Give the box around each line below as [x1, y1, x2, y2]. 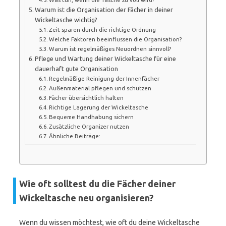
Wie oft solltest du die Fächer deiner [19, 179, 176, 189]
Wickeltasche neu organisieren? [19, 193, 153, 203]
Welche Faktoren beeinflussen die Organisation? [49, 35, 182, 42]
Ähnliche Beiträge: [49, 132, 100, 139]
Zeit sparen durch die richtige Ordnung [49, 26, 156, 33]
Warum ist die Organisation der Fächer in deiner [35, 6, 174, 13]
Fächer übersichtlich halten [49, 94, 124, 101]
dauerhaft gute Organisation [35, 65, 119, 72]
